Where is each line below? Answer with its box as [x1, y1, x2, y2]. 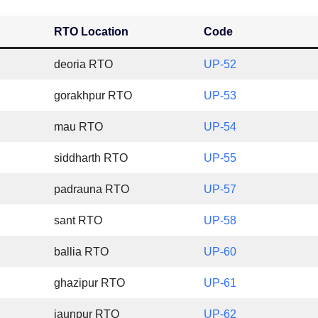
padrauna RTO [54, 183, 130, 196]
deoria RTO [54, 58, 114, 71]
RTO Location [54, 26, 132, 38]
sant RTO [54, 214, 103, 227]
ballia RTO [54, 246, 109, 258]
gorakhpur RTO [54, 89, 133, 102]
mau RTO [54, 121, 104, 133]
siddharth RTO [54, 152, 128, 165]
